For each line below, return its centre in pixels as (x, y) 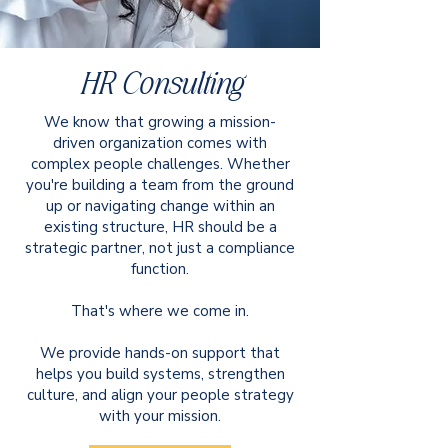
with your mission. (160, 416)
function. (160, 269)
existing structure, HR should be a (160, 227)
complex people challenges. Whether (160, 164)
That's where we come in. (160, 311)
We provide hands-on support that (160, 353)
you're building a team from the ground (160, 185)
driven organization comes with (160, 143)
